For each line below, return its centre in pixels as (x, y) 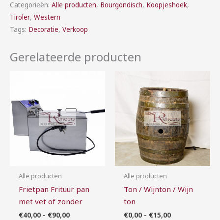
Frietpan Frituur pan (54, 189)
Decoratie (43, 29)
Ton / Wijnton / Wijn (158, 189)
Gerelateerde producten (76, 56)
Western (47, 17)
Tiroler (20, 17)
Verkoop (75, 29)
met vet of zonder (51, 201)
